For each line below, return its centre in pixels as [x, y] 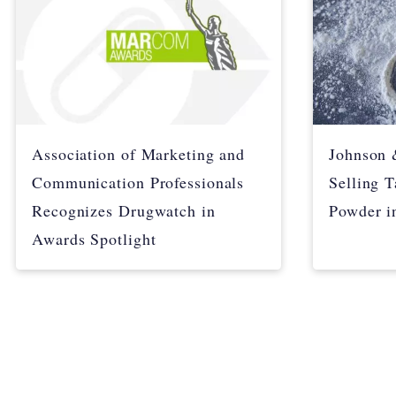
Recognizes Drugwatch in [124, 210]
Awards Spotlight [94, 238]
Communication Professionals [138, 182]
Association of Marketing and [139, 153]
